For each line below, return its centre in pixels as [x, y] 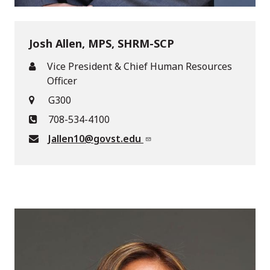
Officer [62, 80]
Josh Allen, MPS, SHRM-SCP [102, 43]
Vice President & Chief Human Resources [140, 66]
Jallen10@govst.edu [96, 138]
